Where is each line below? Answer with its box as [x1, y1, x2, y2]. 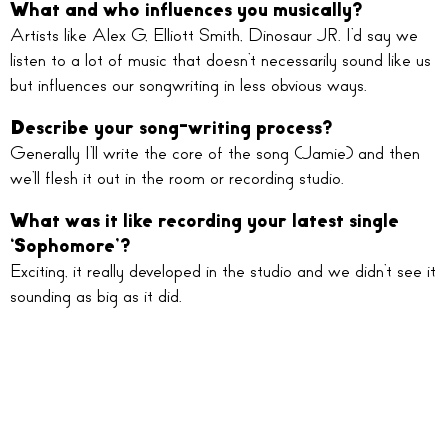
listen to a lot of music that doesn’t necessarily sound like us [10, 49, 431, 72]
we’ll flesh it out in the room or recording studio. [10, 167, 344, 190]
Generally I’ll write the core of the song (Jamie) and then [10, 142, 420, 165]
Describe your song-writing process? [10, 117, 333, 140]
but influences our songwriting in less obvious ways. [10, 74, 367, 97]
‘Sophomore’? [10, 235, 131, 258]
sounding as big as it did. [10, 285, 182, 308]
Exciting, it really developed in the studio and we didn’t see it [10, 260, 436, 283]
